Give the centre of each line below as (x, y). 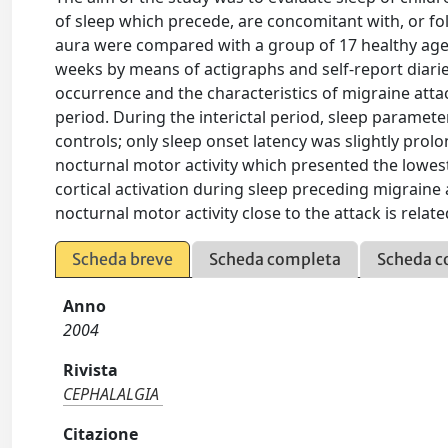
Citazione (101, 434)
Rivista (91, 370)
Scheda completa (275, 259)
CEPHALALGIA (111, 394)
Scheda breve (123, 259)
